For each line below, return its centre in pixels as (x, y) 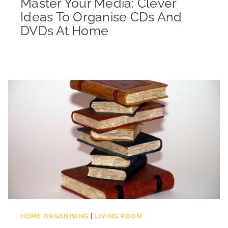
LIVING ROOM (118, 216)
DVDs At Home (64, 30)
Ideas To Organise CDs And (101, 17)
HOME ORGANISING (54, 216)
